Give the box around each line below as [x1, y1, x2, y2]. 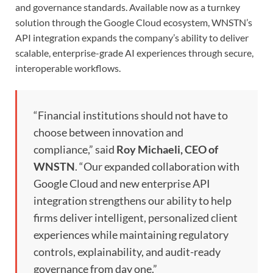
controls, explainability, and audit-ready [34, 245, 221, 259]
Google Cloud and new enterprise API [34, 177, 210, 191]
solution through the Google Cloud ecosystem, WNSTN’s [15, 16, 252, 29]
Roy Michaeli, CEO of [116, 143, 218, 157]
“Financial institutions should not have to [34, 108, 228, 122]
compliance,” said [34, 143, 116, 157]
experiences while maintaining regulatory [34, 228, 229, 242]
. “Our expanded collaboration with [75, 160, 239, 174]
